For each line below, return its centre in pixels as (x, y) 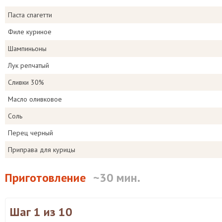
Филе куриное (30, 32)
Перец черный (30, 133)
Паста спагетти (30, 15)
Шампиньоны (27, 49)
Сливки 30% (26, 82)
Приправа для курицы (42, 150)
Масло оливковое (35, 99)
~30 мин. (117, 178)
